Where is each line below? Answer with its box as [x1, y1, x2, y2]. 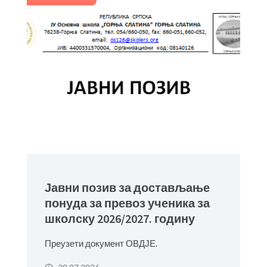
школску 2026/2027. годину [44, 211, 195, 226]
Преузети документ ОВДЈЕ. [44, 238, 157, 249]
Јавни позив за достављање [44, 180, 210, 195]
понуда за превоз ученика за [44, 195, 210, 210]
